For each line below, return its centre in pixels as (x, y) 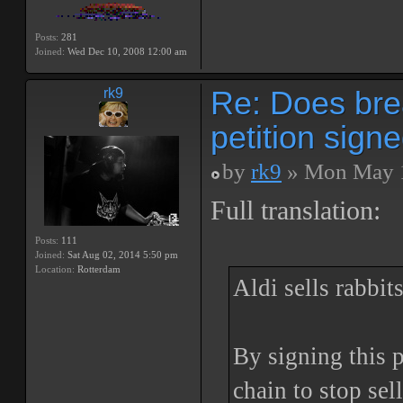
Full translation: (296, 210)
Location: (55, 269)
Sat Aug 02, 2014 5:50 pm (121, 255)
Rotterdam (98, 269)
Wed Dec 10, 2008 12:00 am (126, 51)
